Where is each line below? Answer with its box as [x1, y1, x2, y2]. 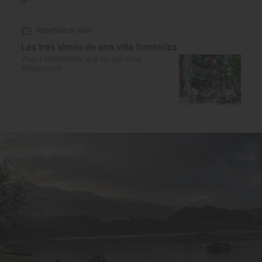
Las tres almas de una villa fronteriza [21, 42, 177, 53]
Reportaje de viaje [36, 26, 92, 35]
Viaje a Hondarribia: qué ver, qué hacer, [21, 55, 143, 63]
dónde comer [21, 64, 63, 73]
